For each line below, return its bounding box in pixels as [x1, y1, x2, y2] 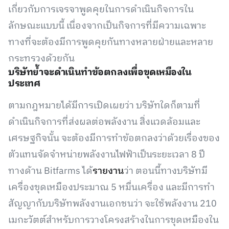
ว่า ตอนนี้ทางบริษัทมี [124, 164, 208, 179]
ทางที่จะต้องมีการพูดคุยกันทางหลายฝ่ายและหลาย [8, 35, 213, 50]
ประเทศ [8, 76, 40, 91]
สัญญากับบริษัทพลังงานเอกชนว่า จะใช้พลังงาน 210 [8, 196, 217, 212]
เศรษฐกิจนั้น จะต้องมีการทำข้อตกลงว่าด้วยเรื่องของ [8, 131, 220, 146]
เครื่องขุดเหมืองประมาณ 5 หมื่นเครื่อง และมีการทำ [8, 180, 215, 195]
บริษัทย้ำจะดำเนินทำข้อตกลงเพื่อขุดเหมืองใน [8, 65, 192, 80]
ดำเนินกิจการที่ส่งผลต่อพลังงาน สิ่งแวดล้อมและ [8, 114, 200, 130]
